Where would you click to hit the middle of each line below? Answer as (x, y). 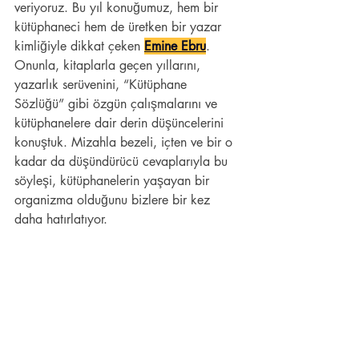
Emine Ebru (175, 46)
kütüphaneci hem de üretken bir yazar (120, 27)
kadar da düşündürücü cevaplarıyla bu (123, 162)
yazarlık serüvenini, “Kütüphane (103, 85)
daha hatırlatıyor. (61, 220)
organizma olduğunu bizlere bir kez (114, 200)
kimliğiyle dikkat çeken (79, 46)
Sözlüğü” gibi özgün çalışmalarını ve (118, 104)
